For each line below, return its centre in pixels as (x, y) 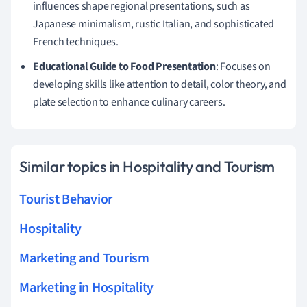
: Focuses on (243, 66)
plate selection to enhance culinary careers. (129, 102)
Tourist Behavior (66, 199)
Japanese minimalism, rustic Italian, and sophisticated (154, 24)
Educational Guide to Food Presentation (124, 66)
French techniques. (76, 41)
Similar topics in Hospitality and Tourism (147, 166)
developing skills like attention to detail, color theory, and (160, 84)
